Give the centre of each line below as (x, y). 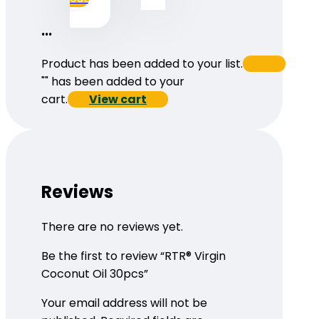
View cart (118, 99)
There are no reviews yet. (112, 227)
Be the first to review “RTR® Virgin (134, 256)
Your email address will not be (124, 303)
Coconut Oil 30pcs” (95, 274)
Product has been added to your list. (142, 63)
